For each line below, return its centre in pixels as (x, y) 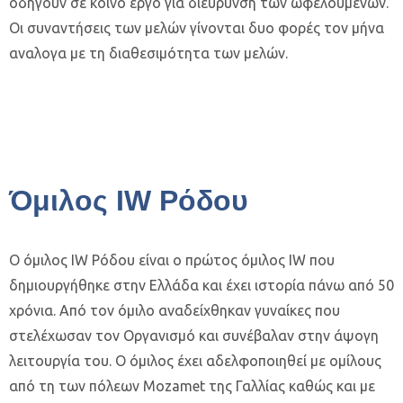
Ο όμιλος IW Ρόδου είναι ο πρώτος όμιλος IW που (172, 260)
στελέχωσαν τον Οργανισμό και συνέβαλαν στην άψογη (194, 336)
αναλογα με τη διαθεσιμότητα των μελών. (148, 53)
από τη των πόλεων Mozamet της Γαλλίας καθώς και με (192, 386)
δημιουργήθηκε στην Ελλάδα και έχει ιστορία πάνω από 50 (201, 285)
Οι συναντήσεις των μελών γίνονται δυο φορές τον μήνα (197, 28)
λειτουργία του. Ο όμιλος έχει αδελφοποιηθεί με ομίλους (195, 361)
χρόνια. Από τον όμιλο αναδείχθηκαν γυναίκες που (175, 310)
